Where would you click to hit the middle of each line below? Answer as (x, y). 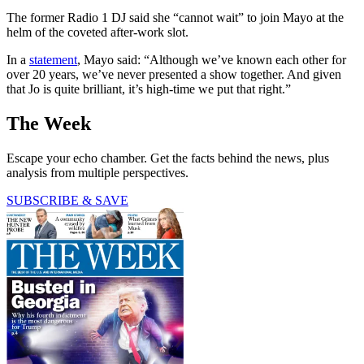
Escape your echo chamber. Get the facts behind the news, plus (168, 158)
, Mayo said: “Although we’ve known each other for (212, 59)
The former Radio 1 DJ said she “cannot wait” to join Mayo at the (175, 17)
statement (53, 59)
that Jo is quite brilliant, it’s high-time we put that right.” (149, 89)
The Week (49, 123)
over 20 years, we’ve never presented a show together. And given (174, 74)
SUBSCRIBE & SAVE (67, 200)
